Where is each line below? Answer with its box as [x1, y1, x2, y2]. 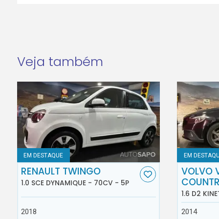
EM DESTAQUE [23, 152, 64, 159]
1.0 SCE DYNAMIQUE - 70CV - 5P [21, 177, 130, 188]
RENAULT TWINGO [21, 165, 101, 178]
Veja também [17, 53, 103, 71]
